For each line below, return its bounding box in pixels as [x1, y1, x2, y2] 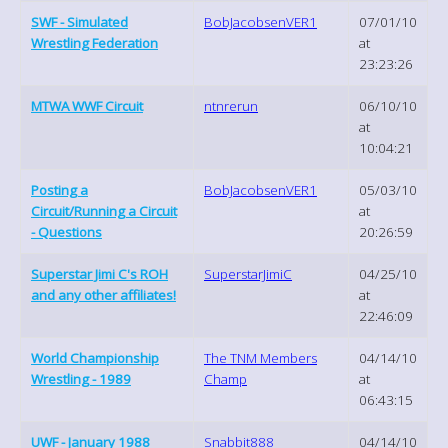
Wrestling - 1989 [31, 369, 131, 388]
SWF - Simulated [31, 12, 128, 31]
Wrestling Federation [31, 33, 158, 52]
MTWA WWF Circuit [31, 96, 143, 115]
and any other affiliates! [31, 285, 176, 304]
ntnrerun [204, 96, 258, 115]
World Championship [31, 348, 159, 367]
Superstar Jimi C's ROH [31, 264, 168, 283]
